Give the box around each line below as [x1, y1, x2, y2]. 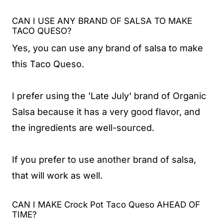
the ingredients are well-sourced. [12, 122, 154, 133]
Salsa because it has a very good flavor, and [12, 106, 200, 117]
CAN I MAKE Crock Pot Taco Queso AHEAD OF [12, 199, 200, 210]
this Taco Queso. [12, 58, 84, 69]
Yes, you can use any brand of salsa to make [12, 42, 203, 53]
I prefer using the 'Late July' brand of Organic [12, 90, 206, 101]
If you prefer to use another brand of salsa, [12, 154, 196, 165]
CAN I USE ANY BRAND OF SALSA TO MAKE [12, 16, 192, 26]
